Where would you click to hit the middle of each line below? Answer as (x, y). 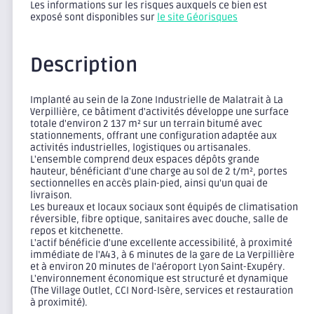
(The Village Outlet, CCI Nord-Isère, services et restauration (162, 290)
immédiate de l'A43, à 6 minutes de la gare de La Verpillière (162, 254)
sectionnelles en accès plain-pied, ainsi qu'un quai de (149, 183)
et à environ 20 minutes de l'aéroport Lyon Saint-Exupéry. (158, 266)
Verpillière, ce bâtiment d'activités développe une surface (159, 111)
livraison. (51, 195)
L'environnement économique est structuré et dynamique (159, 278)
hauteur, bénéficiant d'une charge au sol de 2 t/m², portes (159, 171)
